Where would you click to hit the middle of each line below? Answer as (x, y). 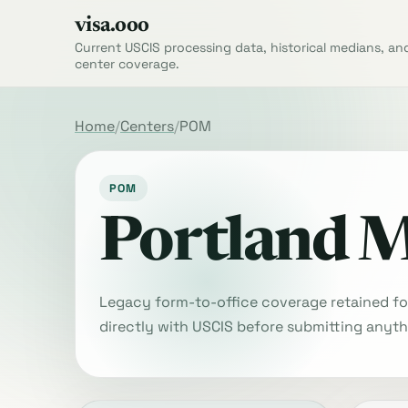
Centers (147, 127)
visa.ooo (112, 25)
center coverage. (127, 64)
